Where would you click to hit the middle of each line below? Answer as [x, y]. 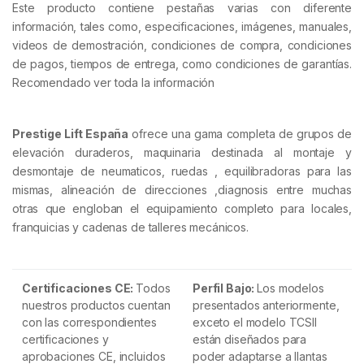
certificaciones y [65, 339]
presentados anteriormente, [266, 305]
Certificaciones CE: [78, 288]
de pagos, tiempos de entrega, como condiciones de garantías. [182, 64]
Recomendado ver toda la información [114, 83]
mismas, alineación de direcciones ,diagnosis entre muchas [182, 190]
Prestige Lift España [71, 134]
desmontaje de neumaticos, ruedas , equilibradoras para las [182, 171]
